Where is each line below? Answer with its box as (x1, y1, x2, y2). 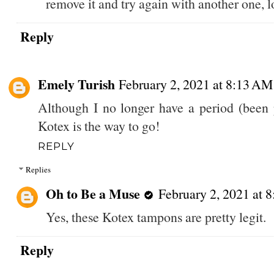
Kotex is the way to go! (37, 116, 160, 135)
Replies (25, 164, 51, 176)
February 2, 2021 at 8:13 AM (118, 75, 273, 93)
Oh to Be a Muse (45, 184, 140, 204)
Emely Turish (37, 74, 115, 94)
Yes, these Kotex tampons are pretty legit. (45, 208, 266, 226)
